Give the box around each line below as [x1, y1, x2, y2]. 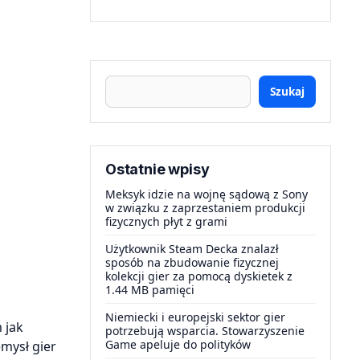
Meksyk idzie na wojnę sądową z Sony [105, 186, 308, 202]
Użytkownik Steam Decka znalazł [105, 241, 279, 256]
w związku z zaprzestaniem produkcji [105, 200, 305, 215]
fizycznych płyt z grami [105, 214, 227, 229]
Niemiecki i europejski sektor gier [105, 309, 285, 325]
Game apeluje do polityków [105, 337, 251, 352]
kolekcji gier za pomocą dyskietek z [105, 268, 292, 284]
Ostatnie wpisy [105, 161, 210, 178]
